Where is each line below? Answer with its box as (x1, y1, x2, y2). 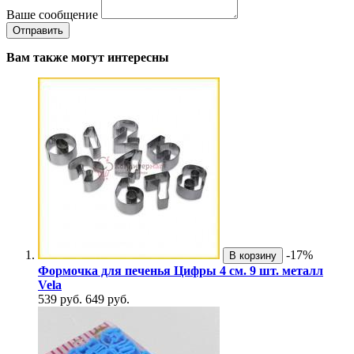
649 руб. (85, 292, 130, 307)
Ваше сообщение (6, 8, 98, 22)
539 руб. (38, 292, 82, 307)
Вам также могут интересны (6, 51, 169, 65)
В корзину (229, 250, 277, 262)
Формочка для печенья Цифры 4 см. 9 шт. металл (38, 264, 323, 278)
